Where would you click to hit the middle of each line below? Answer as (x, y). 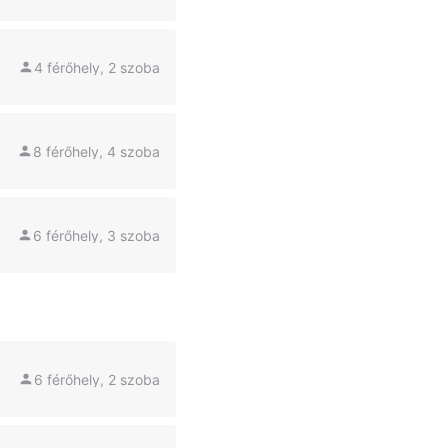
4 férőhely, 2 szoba (97, 67)
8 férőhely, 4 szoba (96, 151)
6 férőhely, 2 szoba (97, 379)
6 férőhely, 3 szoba (96, 235)
